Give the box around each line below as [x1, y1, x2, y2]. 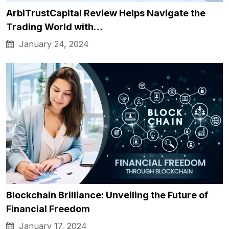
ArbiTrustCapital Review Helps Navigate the [6, 7, 205, 18]
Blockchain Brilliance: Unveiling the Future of [6, 190, 208, 201]
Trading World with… [6, 21, 103, 32]
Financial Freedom [6, 203, 90, 215]
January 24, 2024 [14, 38, 89, 49]
